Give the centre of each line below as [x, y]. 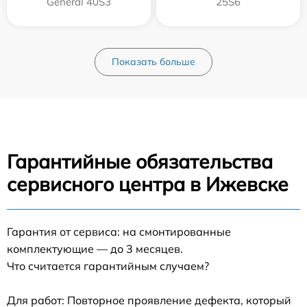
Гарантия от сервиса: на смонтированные [119, 232]
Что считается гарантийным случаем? [108, 266]
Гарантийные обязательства [140, 162]
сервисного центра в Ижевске [148, 184]
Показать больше [153, 62]
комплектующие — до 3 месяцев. [95, 249]
